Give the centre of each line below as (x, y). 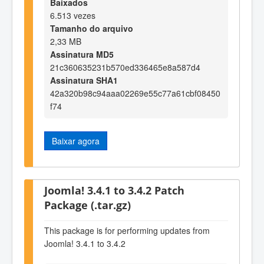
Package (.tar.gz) (88, 204)
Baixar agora (76, 141)
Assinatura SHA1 (84, 80)
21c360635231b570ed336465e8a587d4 (125, 67)
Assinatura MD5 (82, 55)
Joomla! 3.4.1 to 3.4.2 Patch (114, 190)
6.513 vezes (73, 16)
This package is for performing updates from (127, 231)
